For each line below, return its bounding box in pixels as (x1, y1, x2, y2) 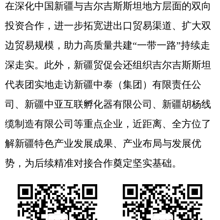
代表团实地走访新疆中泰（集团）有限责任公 (5, 79, 201, 90)
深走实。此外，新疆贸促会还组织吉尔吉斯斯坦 (5, 59, 211, 70)
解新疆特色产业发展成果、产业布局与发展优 (5, 138, 201, 149)
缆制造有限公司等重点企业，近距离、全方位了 (5, 118, 211, 129)
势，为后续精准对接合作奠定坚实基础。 (5, 158, 182, 168)
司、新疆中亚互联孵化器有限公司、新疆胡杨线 (5, 99, 211, 110)
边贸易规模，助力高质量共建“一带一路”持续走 (5, 40, 210, 51)
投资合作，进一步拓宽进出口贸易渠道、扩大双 (5, 20, 211, 31)
